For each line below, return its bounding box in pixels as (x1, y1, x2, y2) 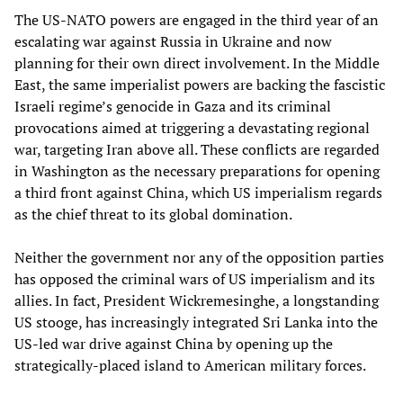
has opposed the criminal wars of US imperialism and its (14, 269, 375, 290)
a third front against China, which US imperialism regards (14, 183, 382, 203)
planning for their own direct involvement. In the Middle (14, 53, 380, 74)
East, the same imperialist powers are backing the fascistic (14, 75, 385, 95)
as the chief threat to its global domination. (14, 204, 292, 225)
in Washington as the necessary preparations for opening (14, 161, 380, 182)
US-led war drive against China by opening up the (14, 334, 333, 354)
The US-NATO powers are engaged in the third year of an (14, 10, 379, 31)
